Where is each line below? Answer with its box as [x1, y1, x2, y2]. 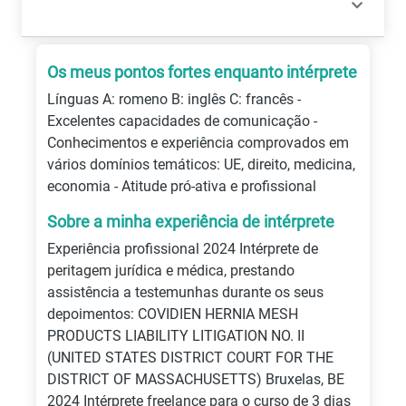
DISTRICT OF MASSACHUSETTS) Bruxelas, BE [47, 371, 344, 388]
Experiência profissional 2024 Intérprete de [47, 240, 318, 257]
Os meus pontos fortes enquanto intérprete [47, 63, 357, 82]
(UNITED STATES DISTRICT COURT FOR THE [47, 349, 333, 366]
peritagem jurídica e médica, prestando [47, 262, 295, 279]
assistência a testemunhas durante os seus [47, 284, 324, 301]
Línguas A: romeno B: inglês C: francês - [47, 91, 301, 108]
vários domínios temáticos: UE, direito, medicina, [47, 156, 355, 173]
